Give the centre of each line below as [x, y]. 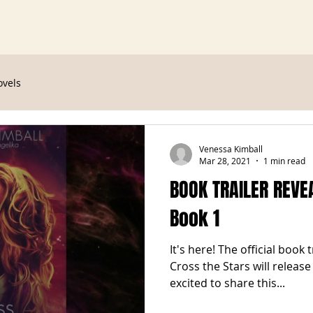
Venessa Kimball [231, 148]
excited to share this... [227, 283]
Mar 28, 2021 [225, 161]
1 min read [284, 161]
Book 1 [195, 218]
